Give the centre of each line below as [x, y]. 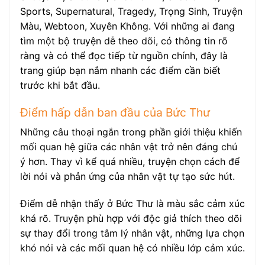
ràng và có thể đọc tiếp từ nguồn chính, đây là [124, 56]
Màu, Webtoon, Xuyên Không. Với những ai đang [127, 26]
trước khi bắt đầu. [60, 85]
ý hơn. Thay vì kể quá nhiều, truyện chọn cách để [130, 162]
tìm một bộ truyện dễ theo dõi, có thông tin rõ [124, 41]
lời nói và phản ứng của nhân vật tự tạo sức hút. [127, 177]
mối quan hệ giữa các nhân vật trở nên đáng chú [129, 147]
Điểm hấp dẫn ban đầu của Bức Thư [115, 112]
